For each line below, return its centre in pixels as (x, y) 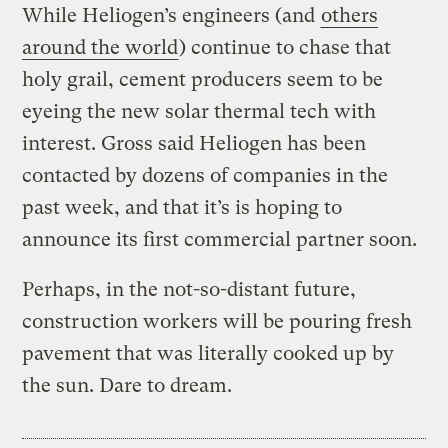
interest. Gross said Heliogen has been (194, 144)
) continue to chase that (285, 48)
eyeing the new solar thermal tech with (199, 112)
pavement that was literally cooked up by (208, 354)
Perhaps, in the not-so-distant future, (189, 290)
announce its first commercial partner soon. (220, 240)
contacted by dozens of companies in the (205, 176)
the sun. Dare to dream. (127, 386)
